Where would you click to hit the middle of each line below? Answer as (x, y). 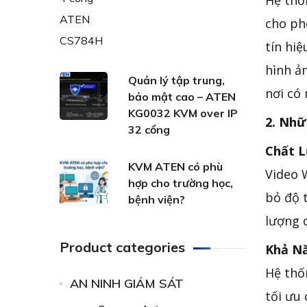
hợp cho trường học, (181, 183)
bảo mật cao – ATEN (182, 97)
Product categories (122, 247)
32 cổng (149, 130)
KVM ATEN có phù (175, 167)
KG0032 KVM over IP (183, 113)
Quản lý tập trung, (176, 80)
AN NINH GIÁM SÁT (127, 283)
